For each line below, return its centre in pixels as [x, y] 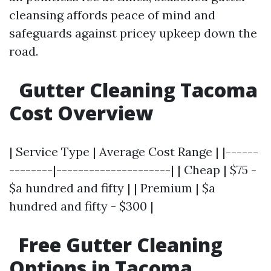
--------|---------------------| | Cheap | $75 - [133, 170]
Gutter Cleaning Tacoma [136, 90]
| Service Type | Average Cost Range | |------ [134, 152]
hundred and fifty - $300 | [81, 206]
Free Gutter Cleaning [118, 245]
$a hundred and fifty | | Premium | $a [112, 188]
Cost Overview [81, 113]
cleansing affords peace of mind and [112, 15]
